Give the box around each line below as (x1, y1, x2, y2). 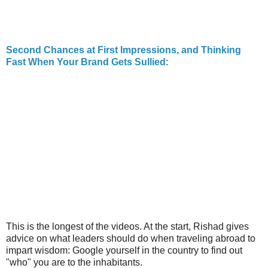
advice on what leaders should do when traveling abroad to (6, 233, 255, 243)
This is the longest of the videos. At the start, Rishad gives (6, 221, 249, 232)
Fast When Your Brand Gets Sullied (6, 56, 166, 67)
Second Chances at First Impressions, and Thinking (6, 44, 241, 55)
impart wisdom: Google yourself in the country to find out (6, 245, 242, 255)
